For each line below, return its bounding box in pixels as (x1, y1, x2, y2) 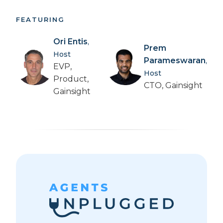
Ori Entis (53, 37, 88, 47)
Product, (53, 74, 89, 84)
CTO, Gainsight (144, 80, 203, 90)
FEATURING (16, 15, 65, 24)
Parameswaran (144, 55, 206, 65)
